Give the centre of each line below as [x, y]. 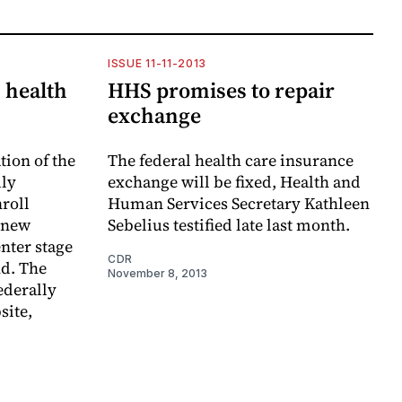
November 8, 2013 [157, 273]
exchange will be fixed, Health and [234, 181]
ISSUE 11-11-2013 [157, 63]
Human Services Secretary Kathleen [239, 203]
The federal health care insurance [231, 160]
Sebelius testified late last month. [229, 224]
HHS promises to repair [221, 90]
